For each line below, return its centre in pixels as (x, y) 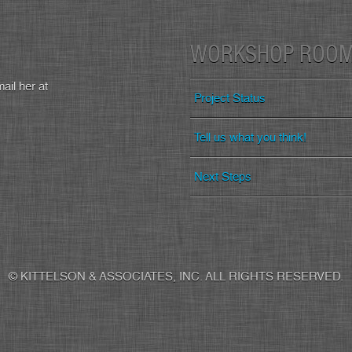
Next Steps (223, 176)
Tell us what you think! (250, 137)
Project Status (230, 98)
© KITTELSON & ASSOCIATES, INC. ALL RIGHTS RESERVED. (176, 276)
